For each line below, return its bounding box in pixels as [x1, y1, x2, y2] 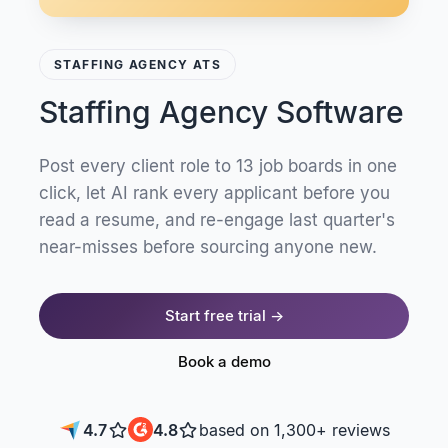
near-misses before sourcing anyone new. [39, 237, 377, 258]
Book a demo [177, 352, 271, 372]
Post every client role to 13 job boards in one [39, 156, 397, 177]
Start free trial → [164, 306, 284, 326]
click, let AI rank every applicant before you [39, 183, 390, 204]
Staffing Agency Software [39, 94, 404, 131]
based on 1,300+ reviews [198, 419, 390, 440]
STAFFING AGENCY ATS [54, 57, 222, 73]
